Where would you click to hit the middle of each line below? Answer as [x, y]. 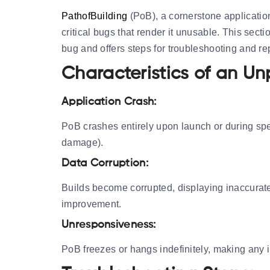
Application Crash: [109, 102]
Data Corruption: [105, 163]
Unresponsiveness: [109, 224]
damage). [83, 142]
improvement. [92, 204]
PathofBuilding [95, 16]
